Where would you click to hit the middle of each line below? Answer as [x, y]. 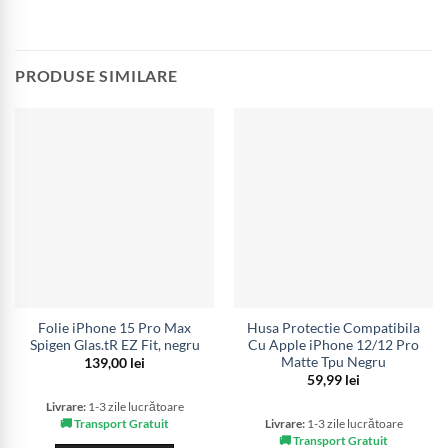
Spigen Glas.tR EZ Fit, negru [114, 344]
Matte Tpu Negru [333, 361]
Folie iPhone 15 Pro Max [114, 327]
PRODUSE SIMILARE [96, 76]
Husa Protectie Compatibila [333, 327]
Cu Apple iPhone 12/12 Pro [333, 344]
